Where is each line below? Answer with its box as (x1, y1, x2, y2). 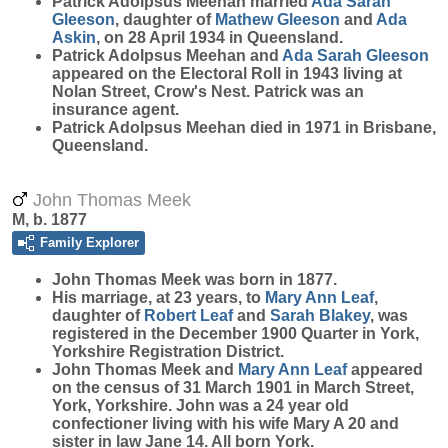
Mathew (215, 11, 277, 28)
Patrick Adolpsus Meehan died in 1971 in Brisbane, (52, 119, 436, 136)
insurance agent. (52, 101, 179, 118)
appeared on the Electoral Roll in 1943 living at (52, 65, 402, 82)
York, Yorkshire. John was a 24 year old (52, 397, 349, 414)
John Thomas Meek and (52, 361, 238, 378)
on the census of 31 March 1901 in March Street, (52, 379, 414, 396)
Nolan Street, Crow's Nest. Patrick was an (52, 83, 364, 100)
